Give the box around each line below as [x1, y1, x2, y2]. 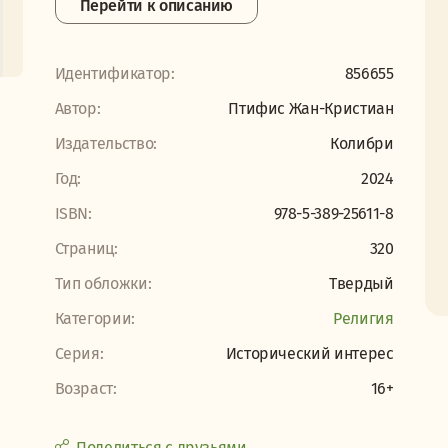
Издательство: [54, 134, 157, 153]
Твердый [328, 274, 394, 293]
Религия [332, 309, 394, 328]
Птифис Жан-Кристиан [228, 99, 394, 118]
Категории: [54, 309, 135, 328]
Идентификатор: [54, 64, 175, 83]
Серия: [54, 344, 104, 363]
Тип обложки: [54, 274, 152, 293]
